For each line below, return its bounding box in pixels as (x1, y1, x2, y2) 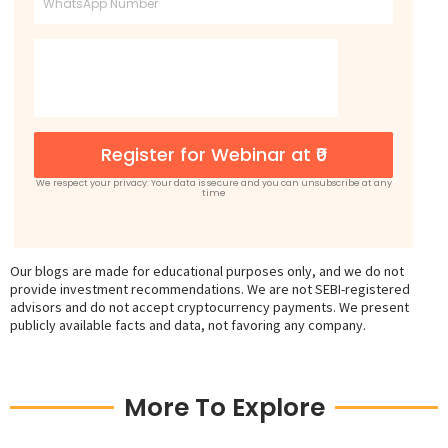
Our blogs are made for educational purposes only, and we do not (10, 262, 404, 281)
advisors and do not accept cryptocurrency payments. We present (10, 298, 409, 317)
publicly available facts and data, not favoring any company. (10, 316, 366, 335)
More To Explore (123, 390, 325, 426)
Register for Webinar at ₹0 (100, 142, 327, 168)
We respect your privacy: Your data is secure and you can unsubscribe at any (35, 177, 392, 190)
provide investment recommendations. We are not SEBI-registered (10, 280, 410, 299)
